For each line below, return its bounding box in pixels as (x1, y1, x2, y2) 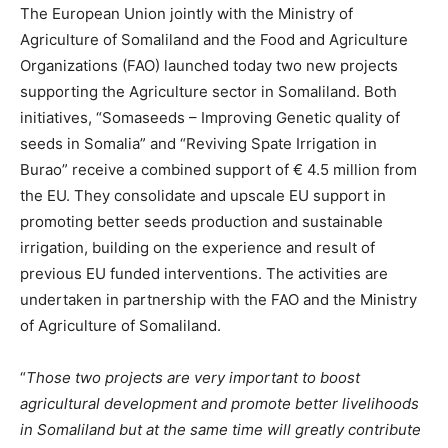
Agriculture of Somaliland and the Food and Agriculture (20, 30, 408, 49)
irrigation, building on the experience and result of (20, 238, 375, 257)
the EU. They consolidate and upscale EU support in (20, 186, 386, 205)
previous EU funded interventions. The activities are (20, 264, 388, 283)
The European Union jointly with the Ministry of (20, 4, 353, 23)
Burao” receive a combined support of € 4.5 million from (20, 160, 417, 179)
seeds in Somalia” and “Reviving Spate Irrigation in (20, 134, 377, 153)
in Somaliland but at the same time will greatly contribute (20, 420, 421, 439)
